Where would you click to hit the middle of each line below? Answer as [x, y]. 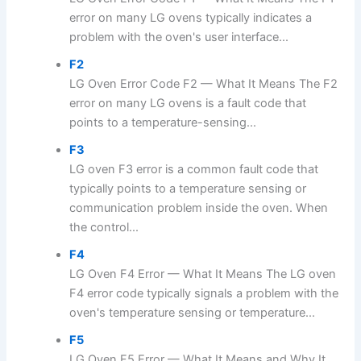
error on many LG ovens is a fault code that [188, 104]
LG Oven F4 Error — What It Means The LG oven [203, 274]
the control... [104, 228]
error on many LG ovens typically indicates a [191, 18]
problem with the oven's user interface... [179, 37]
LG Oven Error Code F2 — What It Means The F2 [204, 84]
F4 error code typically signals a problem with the [204, 294]
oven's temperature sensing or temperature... [193, 313]
